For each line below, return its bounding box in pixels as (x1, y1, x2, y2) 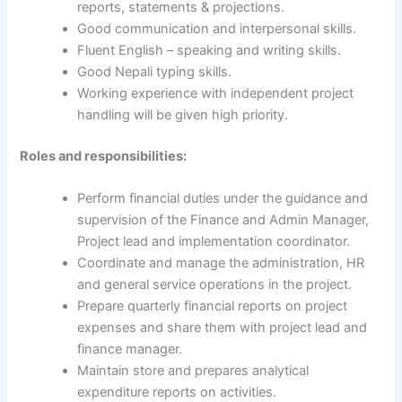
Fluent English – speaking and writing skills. (77, 42, 342, 59)
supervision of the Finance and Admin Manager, (77, 212, 370, 229)
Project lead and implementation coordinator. (77, 233, 351, 250)
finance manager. (77, 341, 183, 358)
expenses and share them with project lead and (77, 319, 368, 336)
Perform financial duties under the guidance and (77, 190, 369, 207)
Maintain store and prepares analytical (77, 363, 310, 380)
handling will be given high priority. (77, 107, 289, 124)
